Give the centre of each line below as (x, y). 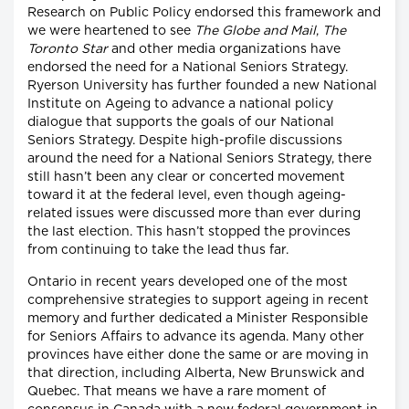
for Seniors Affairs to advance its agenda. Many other (196, 336)
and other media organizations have (224, 49)
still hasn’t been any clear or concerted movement (186, 177)
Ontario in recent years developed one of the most (188, 282)
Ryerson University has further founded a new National (202, 85)
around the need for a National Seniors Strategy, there (199, 158)
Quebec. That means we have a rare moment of (177, 391)
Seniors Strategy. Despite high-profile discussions (185, 140)
